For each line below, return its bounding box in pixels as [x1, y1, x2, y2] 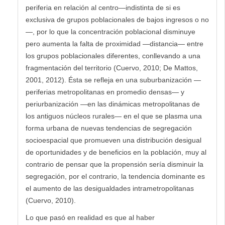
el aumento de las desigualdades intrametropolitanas [26, 184, 194, 192]
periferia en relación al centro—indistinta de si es [26, 3, 180, 12]
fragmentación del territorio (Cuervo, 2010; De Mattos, [26, 63, 198, 72]
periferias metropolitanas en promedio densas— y [26, 87, 184, 96]
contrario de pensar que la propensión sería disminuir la [26, 160, 203, 168]
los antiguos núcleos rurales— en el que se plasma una [26, 111, 202, 120]
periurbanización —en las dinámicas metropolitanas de [26, 99, 200, 108]
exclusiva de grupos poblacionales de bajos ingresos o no [26, 15, 209, 24]
